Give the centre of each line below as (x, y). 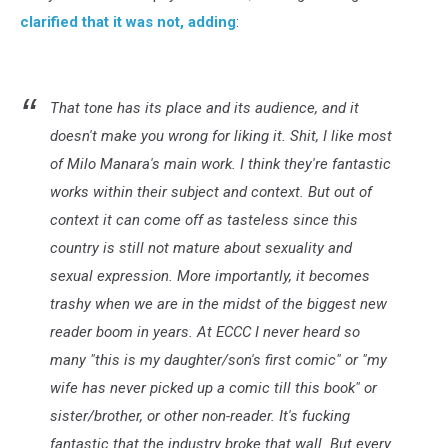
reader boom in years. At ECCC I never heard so (205, 331)
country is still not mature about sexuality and (201, 247)
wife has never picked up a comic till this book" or (213, 387)
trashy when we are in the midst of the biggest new (218, 303)
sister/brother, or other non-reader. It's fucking (200, 415)
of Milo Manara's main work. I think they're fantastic (220, 163)
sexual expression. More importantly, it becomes (210, 275)
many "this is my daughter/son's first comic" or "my (218, 359)
